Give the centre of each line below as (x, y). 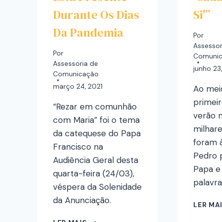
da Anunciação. (82, 200)
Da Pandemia (88, 32)
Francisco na (78, 147)
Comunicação (76, 74)
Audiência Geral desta (96, 160)
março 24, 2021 (78, 87)
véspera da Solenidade (97, 187)
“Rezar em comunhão (95, 107)
